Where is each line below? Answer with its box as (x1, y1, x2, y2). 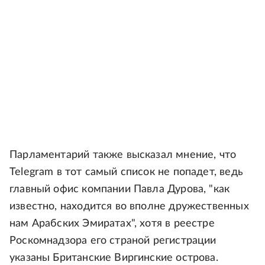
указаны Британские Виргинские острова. (9, 253, 218, 263)
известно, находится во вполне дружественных (9, 201, 249, 212)
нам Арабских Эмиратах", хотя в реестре (9, 218, 215, 229)
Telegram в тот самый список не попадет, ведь (9, 167, 243, 177)
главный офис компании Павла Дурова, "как (9, 184, 230, 195)
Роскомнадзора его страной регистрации (9, 235, 216, 246)
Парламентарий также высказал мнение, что (9, 150, 237, 160)
